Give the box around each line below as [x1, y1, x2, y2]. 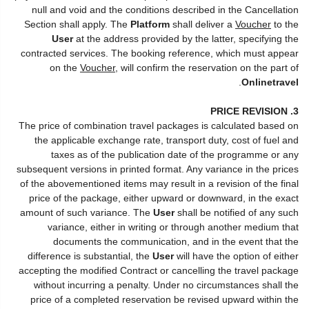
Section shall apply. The [24, 18, 130, 30]
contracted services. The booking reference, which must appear [21, 47, 299, 59]
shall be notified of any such [175, 206, 299, 218]
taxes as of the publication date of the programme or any [51, 148, 299, 160]
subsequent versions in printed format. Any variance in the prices [17, 163, 299, 175]
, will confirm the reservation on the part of [115, 61, 299, 73]
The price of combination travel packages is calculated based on [19, 119, 299, 131]
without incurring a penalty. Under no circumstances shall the [34, 279, 299, 290]
